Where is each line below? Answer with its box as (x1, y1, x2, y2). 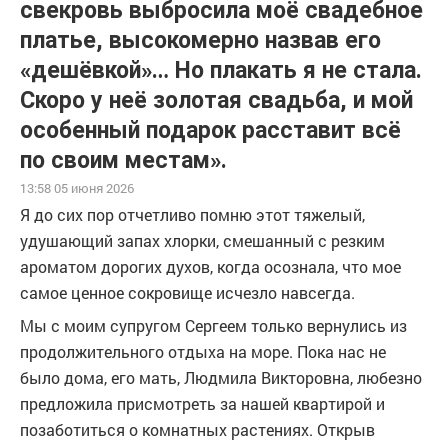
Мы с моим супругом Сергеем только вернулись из (20, 315, 407, 336)
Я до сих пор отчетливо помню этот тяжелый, (20, 204, 365, 225)
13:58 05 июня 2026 (20, 179, 134, 197)
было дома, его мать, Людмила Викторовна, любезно (20, 367, 422, 388)
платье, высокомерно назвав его (20, 27, 381, 54)
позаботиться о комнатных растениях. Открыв (20, 419, 375, 440)
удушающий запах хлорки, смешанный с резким (20, 230, 385, 251)
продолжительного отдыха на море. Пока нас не (20, 341, 386, 362)
